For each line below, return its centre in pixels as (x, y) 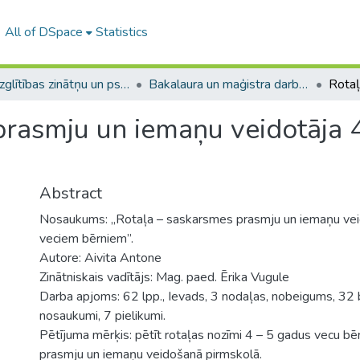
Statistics (121, 32)
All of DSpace (43, 32)
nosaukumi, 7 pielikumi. (102, 316)
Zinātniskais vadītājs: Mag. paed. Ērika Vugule (164, 277)
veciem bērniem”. (86, 239)
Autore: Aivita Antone (100, 258)
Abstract (71, 193)
